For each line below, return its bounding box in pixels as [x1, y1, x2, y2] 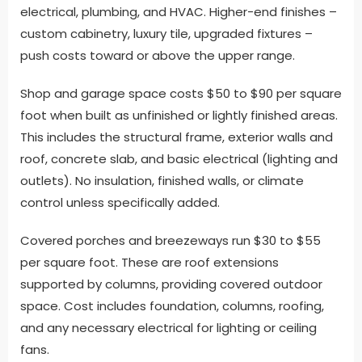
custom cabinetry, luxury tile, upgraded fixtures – [20, 25, 313, 43]
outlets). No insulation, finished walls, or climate [20, 172, 304, 190]
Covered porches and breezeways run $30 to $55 [20, 232, 321, 250]
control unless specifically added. [20, 194, 220, 212]
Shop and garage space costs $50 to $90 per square [20, 85, 342, 103]
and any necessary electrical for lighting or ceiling [20, 319, 317, 337]
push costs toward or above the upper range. [20, 47, 295, 65]
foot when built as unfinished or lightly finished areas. [20, 107, 338, 124]
